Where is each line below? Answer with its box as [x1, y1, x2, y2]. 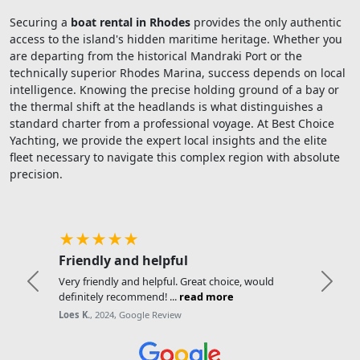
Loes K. [59, 309, 91, 321]
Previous [31, 280, 85, 299]
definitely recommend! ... [59, 289, 180, 305]
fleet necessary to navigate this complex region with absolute [10, 149, 340, 166]
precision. [10, 166, 63, 182]
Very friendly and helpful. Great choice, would [59, 274, 275, 289]
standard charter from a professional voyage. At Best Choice [10, 116, 334, 132]
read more [179, 289, 235, 305]
